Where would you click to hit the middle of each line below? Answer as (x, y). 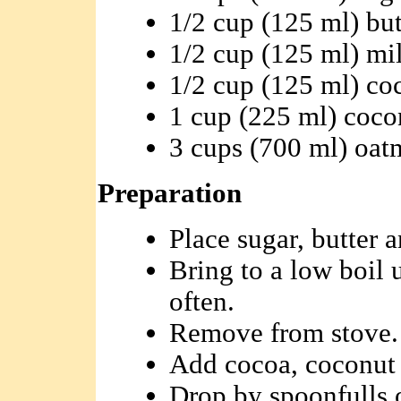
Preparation (169, 193)
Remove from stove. (283, 333)
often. (201, 302)
